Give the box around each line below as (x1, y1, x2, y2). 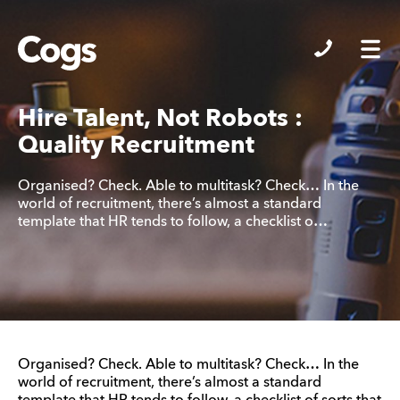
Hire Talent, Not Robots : (18, 106, 303, 131)
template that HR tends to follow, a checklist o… (18, 214, 328, 229)
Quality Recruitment (18, 133, 254, 158)
